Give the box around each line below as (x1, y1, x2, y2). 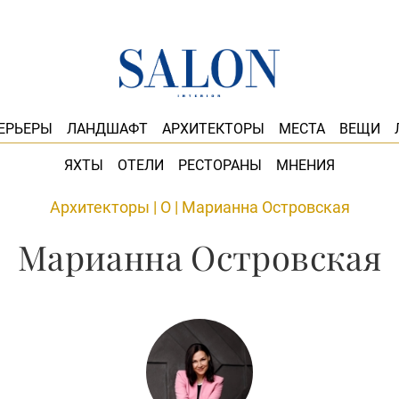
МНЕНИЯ (276, 156, 335, 174)
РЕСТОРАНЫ (178, 156, 262, 174)
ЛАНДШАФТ (66, 120, 148, 137)
